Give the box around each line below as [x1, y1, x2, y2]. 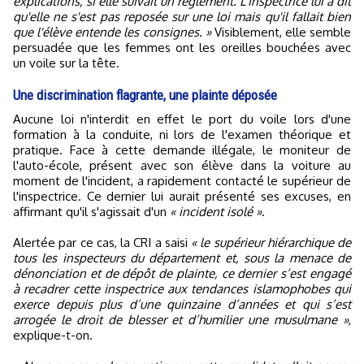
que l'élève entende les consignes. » [13, 24, 211, 41]
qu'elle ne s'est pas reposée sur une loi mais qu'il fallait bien [13, 9, 351, 25]
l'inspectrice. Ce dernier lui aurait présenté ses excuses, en [13, 188, 351, 205]
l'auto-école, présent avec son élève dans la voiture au [13, 158, 351, 174]
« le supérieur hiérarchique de [191, 235, 351, 251]
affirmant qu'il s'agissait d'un [13, 204, 170, 220]
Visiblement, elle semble [210, 24, 351, 41]
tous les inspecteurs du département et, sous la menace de [13, 250, 351, 266]
